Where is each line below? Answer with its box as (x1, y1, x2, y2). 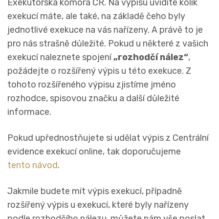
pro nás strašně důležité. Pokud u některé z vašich (7, 38, 208, 49)
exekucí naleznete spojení (7, 52, 113, 63)
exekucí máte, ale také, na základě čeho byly (7, 11, 185, 22)
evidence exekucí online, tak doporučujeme (7, 146, 181, 157)
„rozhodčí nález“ (113, 52, 188, 63)
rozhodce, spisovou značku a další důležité (7, 93, 179, 104)
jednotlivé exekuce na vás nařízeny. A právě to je (7, 24, 203, 36)
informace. (7, 107, 51, 118)
